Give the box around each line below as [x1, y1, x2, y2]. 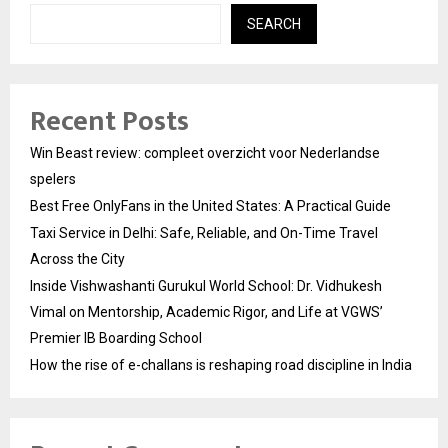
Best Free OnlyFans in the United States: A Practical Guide [30, 197, 391, 214]
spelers [30, 170, 76, 187]
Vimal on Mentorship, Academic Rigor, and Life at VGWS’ [30, 303, 383, 320]
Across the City [30, 250, 125, 267]
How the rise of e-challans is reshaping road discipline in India [30, 356, 412, 373]
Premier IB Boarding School [30, 329, 202, 346]
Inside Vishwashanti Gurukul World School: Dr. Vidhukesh [30, 277, 382, 294]
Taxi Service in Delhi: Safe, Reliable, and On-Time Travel [30, 224, 378, 241]
